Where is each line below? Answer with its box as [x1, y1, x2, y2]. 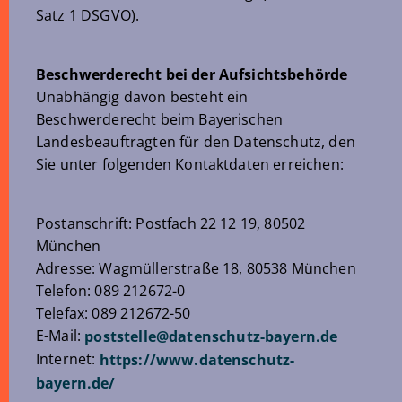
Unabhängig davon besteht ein [36, 87, 249, 107]
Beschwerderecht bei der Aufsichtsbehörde [36, 65, 348, 84]
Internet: [36, 349, 100, 369]
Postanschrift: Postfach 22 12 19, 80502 [36, 214, 306, 233]
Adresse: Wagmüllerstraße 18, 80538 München [36, 258, 356, 278]
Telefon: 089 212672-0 [36, 281, 186, 301]
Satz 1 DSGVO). [36, 5, 140, 25]
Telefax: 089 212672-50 [36, 303, 191, 323]
